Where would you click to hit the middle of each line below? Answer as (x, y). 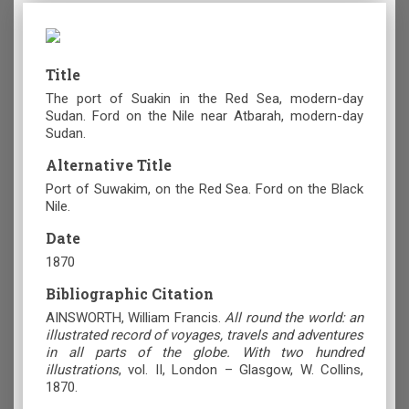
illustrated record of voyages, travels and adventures (204, 336)
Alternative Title (109, 165)
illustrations (82, 370)
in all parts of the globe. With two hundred (204, 353)
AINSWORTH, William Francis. (136, 318)
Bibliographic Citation (130, 294)
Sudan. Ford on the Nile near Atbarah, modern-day (204, 116)
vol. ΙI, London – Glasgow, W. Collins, (246, 370)
